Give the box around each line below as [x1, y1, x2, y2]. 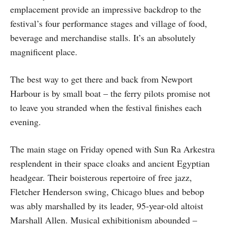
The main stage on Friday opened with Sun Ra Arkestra [10, 143, 215, 155]
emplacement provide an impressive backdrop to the [10, 3, 201, 15]
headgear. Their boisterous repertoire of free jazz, [10, 171, 192, 183]
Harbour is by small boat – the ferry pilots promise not [10, 87, 210, 99]
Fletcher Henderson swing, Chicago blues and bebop [10, 185, 204, 198]
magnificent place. [10, 46, 78, 58]
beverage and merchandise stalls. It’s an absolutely [10, 31, 196, 44]
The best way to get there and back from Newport [10, 73, 193, 85]
